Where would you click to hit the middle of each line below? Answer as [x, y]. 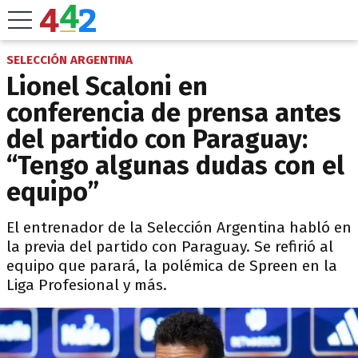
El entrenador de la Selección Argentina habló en [179, 227]
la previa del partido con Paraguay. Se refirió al [170, 247]
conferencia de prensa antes [174, 113]
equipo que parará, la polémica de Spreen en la [172, 266]
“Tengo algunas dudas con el [175, 165]
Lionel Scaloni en [107, 86]
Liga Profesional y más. [87, 285]
